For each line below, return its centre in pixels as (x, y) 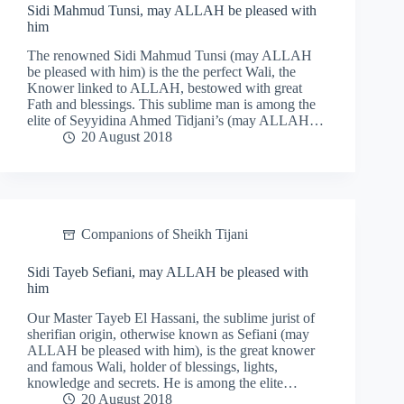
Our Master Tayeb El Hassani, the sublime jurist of (171, 318)
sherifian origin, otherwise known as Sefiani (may (168, 335)
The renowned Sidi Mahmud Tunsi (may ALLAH (170, 56)
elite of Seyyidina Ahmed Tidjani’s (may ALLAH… (175, 121)
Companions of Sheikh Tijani (165, 234)
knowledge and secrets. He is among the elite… (162, 383)
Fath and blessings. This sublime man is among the (171, 105)
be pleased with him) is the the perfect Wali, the (161, 72)
